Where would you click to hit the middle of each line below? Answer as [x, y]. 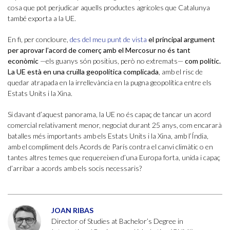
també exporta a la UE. [42, 18]
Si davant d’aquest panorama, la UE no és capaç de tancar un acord [109, 114]
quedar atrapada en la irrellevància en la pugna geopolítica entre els [110, 83]
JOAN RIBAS [72, 210]
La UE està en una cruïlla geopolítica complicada [83, 72]
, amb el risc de [181, 72]
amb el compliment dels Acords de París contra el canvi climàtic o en [110, 147]
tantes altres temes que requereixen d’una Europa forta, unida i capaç [114, 158]
